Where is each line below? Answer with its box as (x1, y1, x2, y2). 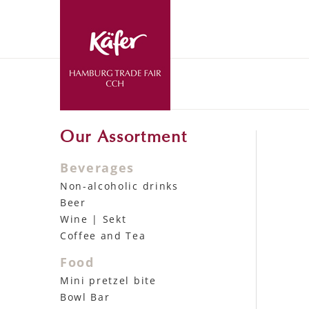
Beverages (60, 159, 135, 176)
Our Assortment (60, 130, 188, 146)
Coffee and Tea (60, 229, 146, 242)
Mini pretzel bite (60, 274, 157, 287)
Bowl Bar (60, 290, 110, 303)
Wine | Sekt (60, 212, 127, 226)
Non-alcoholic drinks (60, 179, 179, 192)
